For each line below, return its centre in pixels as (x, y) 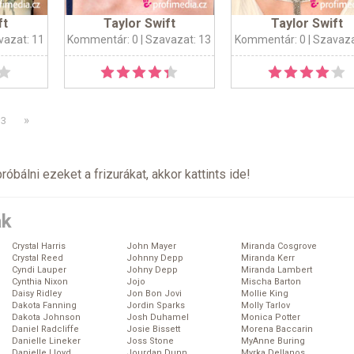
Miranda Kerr (268, 258)
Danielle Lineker (46, 341)
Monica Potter (271, 318)
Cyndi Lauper (39, 270)
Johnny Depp (155, 258)
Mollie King (265, 294)
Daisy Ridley (37, 294)
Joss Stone (150, 341)
